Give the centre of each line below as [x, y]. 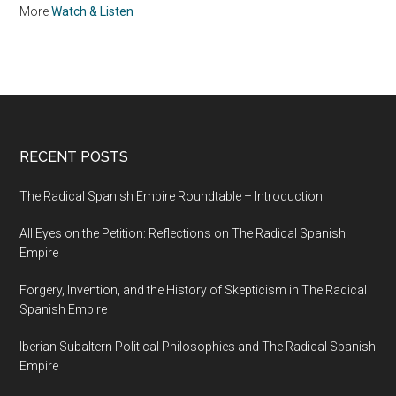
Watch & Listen [93, 12]
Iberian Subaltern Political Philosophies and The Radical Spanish [198, 347]
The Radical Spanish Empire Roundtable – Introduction [171, 197]
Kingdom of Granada [237, 23]
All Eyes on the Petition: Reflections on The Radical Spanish [183, 234]
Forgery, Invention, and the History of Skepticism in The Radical [194, 290]
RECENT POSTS [74, 157]
